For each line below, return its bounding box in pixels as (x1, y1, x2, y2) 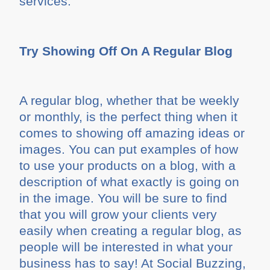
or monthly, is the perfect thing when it (19, 110, 238, 124)
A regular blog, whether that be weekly (19, 93, 240, 108)
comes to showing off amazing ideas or (19, 126, 245, 140)
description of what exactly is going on (19, 175, 240, 189)
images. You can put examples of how (19, 142, 239, 157)
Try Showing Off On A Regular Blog (19, 43, 233, 58)
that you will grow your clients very (19, 207, 218, 222)
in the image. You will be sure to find (19, 191, 228, 206)
